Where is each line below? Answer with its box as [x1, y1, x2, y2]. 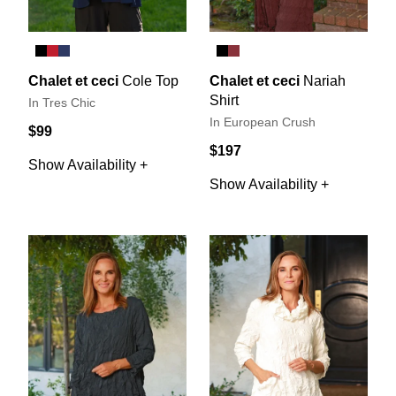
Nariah [303, 73, 346, 89]
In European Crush [209, 116, 316, 130]
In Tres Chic [28, 96, 95, 110]
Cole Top [122, 73, 179, 89]
